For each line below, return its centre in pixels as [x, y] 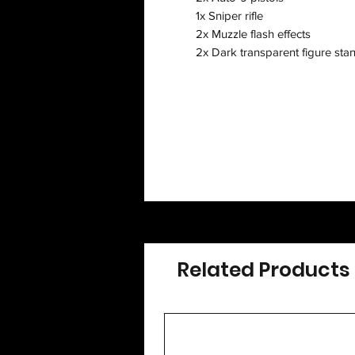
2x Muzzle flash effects [253, 34]
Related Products [263, 270]
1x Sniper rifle [229, 16]
